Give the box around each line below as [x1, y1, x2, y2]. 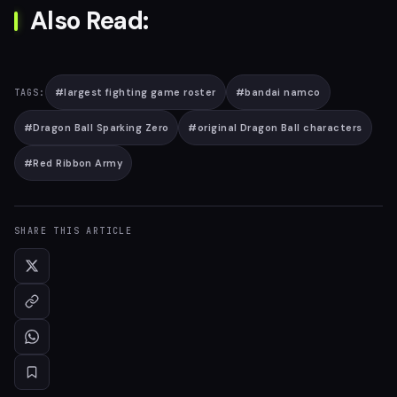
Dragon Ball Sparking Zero [33, 121, 169, 134]
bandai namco [245, 86, 321, 98]
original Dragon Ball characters [197, 121, 362, 134]
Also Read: [30, 4, 149, 37]
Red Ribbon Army [33, 157, 123, 169]
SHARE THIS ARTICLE [14, 225, 133, 237]
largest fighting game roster [64, 86, 216, 98]
